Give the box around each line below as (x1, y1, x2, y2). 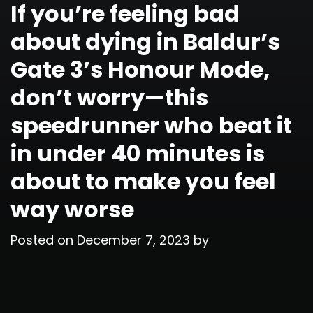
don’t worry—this (10, 81, 208, 113)
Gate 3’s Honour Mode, (10, 53, 270, 85)
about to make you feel (10, 165, 276, 197)
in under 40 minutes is (10, 137, 265, 169)
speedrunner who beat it (10, 109, 292, 141)
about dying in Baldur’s (10, 25, 280, 57)
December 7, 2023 (77, 231, 190, 249)
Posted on (10, 231, 77, 249)
